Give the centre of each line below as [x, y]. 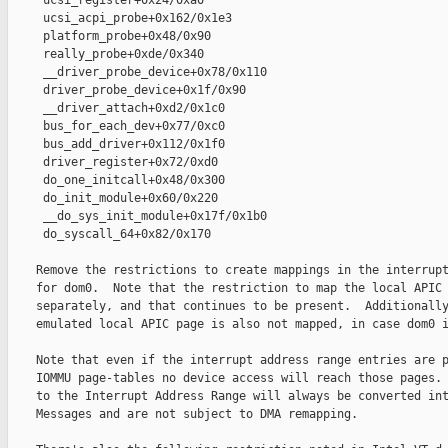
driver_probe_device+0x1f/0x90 [127, 90]
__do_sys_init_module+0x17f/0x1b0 [137, 216]
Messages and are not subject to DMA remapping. [183, 414]
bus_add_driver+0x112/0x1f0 [116, 144]
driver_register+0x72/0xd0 [113, 162]
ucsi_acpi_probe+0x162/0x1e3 [120, 18]
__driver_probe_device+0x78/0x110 [137, 72]
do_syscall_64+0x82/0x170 [109, 234]
